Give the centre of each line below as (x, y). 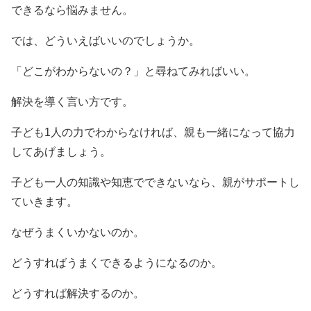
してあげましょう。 (61, 152)
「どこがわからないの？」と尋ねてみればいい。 (133, 71)
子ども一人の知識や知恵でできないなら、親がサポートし (155, 182)
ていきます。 (44, 202)
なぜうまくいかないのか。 (78, 232)
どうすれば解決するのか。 (78, 293)
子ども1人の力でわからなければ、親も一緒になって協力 (153, 132)
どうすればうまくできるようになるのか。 (117, 263)
